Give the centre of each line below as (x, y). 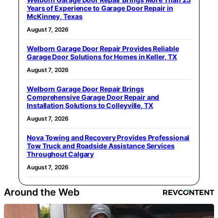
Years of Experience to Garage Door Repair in (100, 8)
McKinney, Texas (55, 16)
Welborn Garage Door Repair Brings (85, 89)
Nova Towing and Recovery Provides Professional (108, 137)
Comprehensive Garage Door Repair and (93, 97)
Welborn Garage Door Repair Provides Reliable (103, 48)
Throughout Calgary (61, 154)
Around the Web (42, 192)
